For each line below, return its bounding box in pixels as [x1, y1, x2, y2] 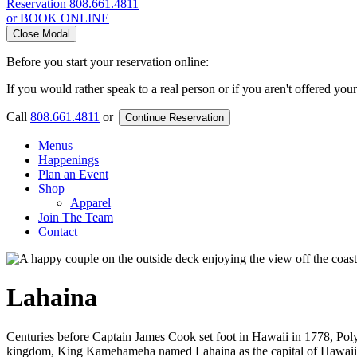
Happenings [38, 152, 99, 167]
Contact [38, 224, 77, 238]
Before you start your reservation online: [6, 54, 209, 69]
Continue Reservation [125, 111, 224, 124]
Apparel [70, 195, 111, 210]
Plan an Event [38, 167, 108, 181]
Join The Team [38, 210, 113, 224]
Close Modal [42, 27, 70, 40]
